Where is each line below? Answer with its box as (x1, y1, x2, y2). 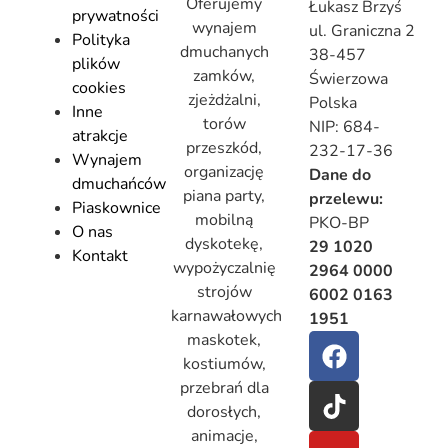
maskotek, (187, 329, 261, 352)
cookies (72, 77, 126, 100)
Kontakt (72, 245, 128, 268)
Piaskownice (72, 197, 161, 220)
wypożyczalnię (172, 257, 276, 280)
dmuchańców (72, 173, 166, 196)
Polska (309, 92, 358, 115)
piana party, (183, 185, 265, 208)
